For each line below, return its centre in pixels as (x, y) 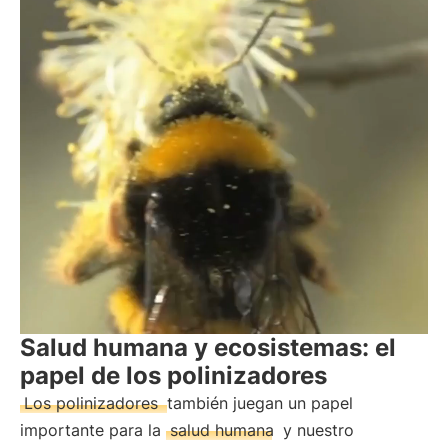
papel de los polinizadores (173, 375)
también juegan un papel (260, 403)
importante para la (93, 430)
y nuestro (316, 430)
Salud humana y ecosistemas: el (208, 347)
